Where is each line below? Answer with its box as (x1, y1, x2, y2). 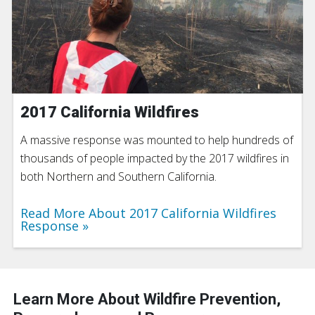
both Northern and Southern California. (20, 168, 217, 184)
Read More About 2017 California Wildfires (20, 204, 276, 221)
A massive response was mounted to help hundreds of (20, 131, 293, 148)
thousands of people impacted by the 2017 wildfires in (20, 150, 289, 166)
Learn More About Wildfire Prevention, (13, 290, 281, 308)
